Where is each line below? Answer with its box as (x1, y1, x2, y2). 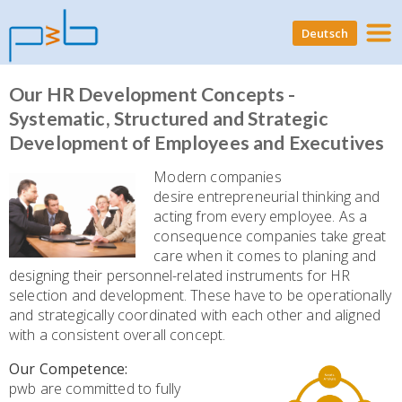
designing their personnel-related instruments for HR (9, 265, 351, 285)
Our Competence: (9, 358, 128, 379)
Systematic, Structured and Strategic (9, 107, 328, 130)
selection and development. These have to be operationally (9, 284, 392, 305)
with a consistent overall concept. (9, 324, 226, 345)
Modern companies (153, 166, 282, 187)
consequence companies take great (153, 225, 387, 246)
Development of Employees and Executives (9, 131, 385, 154)
